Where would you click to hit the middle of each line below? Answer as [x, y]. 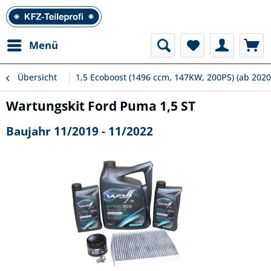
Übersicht [37, 77]
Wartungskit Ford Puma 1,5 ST [101, 106]
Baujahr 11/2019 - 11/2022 [80, 131]
